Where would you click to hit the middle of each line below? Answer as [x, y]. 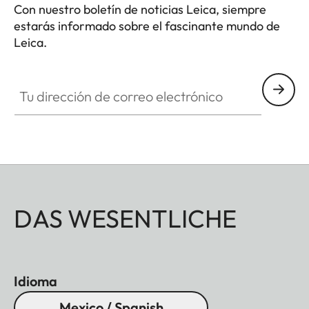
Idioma [36, 281]
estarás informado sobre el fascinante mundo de [147, 26]
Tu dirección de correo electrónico [96, 80]
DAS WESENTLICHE [125, 218]
